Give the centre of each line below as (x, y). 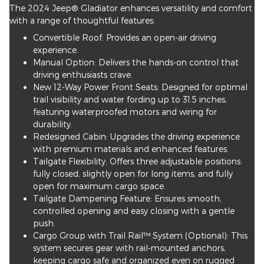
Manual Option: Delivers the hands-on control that (136, 62)
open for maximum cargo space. (99, 186)
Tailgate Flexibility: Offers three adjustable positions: (138, 161)
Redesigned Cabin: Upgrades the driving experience (136, 137)
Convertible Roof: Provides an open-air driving (125, 38)
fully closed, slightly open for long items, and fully (133, 174)
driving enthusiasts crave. (83, 75)
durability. (53, 124)
